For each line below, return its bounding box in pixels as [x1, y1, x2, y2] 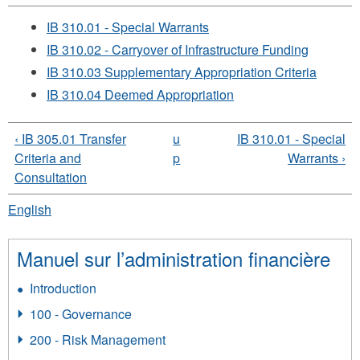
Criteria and [14, 148, 81, 167]
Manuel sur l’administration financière [17, 244, 330, 273]
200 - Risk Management [30, 330, 166, 350]
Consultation [14, 167, 87, 186]
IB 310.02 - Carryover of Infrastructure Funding [47, 39, 309, 59]
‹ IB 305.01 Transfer [14, 129, 126, 148]
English [8, 200, 51, 219]
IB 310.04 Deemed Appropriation [47, 84, 234, 104]
